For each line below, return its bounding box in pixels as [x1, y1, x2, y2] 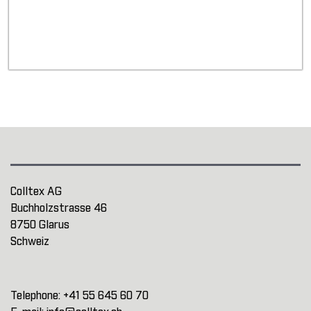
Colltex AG [10, 186, 62, 197]
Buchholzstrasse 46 [10, 203, 107, 214]
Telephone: [10, 290, 63, 301]
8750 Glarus [10, 219, 69, 230]
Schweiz [10, 236, 49, 247]
